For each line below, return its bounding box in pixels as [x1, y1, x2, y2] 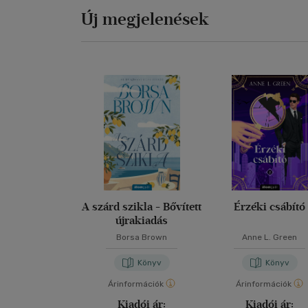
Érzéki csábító [234, 200, 306, 213]
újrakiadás [115, 214, 168, 227]
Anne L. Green [242, 232, 298, 242]
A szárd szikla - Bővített [82, 200, 202, 213]
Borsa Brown [116, 232, 168, 242]
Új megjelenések [81, 9, 209, 29]
